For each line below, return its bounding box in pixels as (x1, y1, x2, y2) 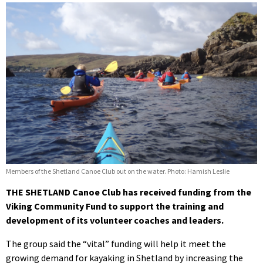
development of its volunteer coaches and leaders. (6, 214, 224, 226)
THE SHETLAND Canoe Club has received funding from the (6, 186, 251, 198)
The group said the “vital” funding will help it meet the (6, 237, 226, 249)
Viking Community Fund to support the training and (6, 200, 224, 212)
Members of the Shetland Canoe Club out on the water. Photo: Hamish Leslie (6, 166, 230, 176)
